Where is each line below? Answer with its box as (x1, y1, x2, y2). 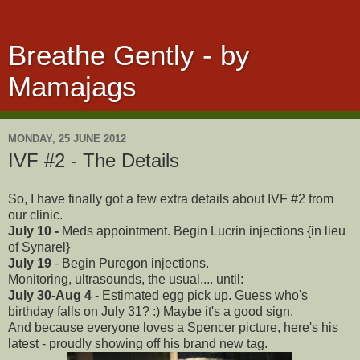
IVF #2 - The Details (8, 149, 179, 171)
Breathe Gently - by (8, 40, 250, 71)
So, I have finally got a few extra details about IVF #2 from (8, 191, 333, 206)
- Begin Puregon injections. (51, 256, 209, 270)
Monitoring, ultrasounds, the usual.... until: (8, 272, 243, 286)
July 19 (8, 256, 51, 270)
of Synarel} (8, 239, 70, 254)
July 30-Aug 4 (8, 288, 92, 302)
